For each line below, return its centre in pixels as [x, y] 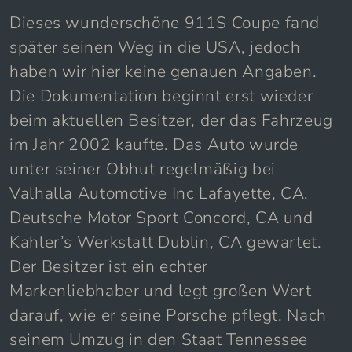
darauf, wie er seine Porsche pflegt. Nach [168, 315]
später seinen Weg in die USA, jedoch [155, 47]
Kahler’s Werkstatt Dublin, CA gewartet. [166, 242]
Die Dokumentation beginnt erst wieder [161, 95]
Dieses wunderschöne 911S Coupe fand [165, 22]
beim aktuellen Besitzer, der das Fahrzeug [171, 120]
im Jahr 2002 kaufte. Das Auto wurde [154, 144]
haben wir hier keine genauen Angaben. [163, 71]
